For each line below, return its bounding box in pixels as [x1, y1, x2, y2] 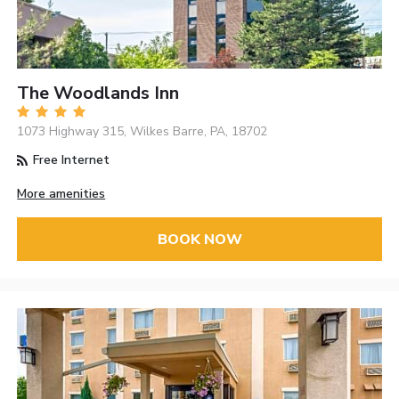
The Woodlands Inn [17, 81, 180, 106]
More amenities [17, 185, 106, 203]
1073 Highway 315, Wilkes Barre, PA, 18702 [17, 123, 268, 141]
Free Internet [29, 151, 110, 169]
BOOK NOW [157, 229, 242, 249]
